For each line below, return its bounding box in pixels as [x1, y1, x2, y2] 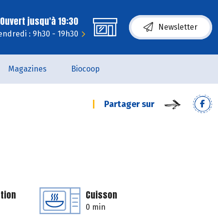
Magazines [8, 64, 47, 73]
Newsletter [158, 22, 198, 32]
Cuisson [86, 188, 117, 201]
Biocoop [71, 64, 100, 73]
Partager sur [104, 99, 154, 109]
